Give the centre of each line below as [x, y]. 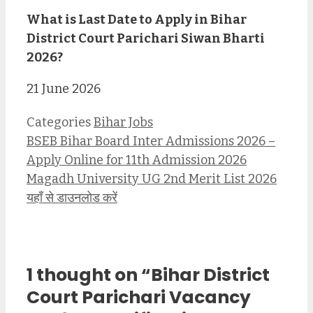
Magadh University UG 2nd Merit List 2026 [152, 179]
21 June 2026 [64, 88]
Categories [60, 123]
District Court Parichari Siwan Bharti [146, 38]
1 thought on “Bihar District [148, 275]
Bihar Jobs [123, 123]
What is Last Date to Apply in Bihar [137, 19]
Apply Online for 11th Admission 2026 [137, 160]
